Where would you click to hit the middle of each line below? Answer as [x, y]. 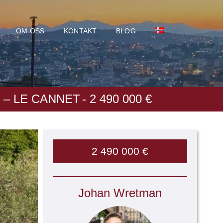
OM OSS [30, 31]
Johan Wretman [120, 193]
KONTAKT [80, 31]
